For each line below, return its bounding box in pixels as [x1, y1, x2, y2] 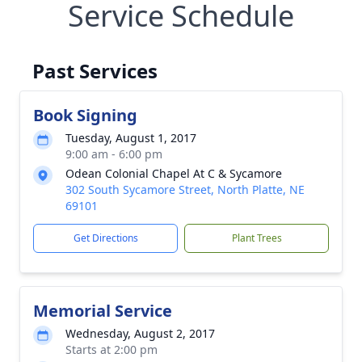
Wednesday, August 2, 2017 [65, 326, 215, 341]
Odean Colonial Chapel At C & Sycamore [65, 166, 282, 181]
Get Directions [73, 231, 138, 245]
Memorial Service [33, 300, 172, 322]
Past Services [32, 57, 158, 84]
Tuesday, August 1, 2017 [65, 130, 196, 145]
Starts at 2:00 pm [65, 342, 158, 357]
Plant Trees [231, 231, 282, 245]
